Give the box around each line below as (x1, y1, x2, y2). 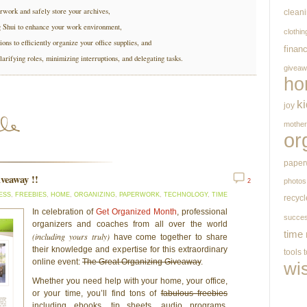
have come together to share (109, 232, 228, 242)
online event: (32, 257, 82, 267)
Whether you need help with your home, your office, (32, 276, 228, 286)
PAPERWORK (119, 191, 160, 198)
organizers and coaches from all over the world (32, 219, 228, 229)
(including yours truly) (32, 231, 110, 242)
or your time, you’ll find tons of (32, 288, 161, 298)
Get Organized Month (96, 207, 177, 217)
